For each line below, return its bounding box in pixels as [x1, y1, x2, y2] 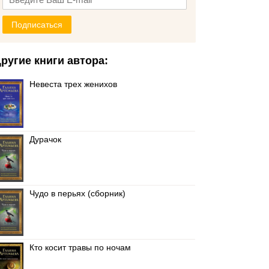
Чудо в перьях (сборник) [29, 189, 126, 198]
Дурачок [29, 134, 62, 144]
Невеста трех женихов [29, 79, 118, 89]
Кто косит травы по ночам [29, 243, 131, 252]
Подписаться [11, 20, 63, 29]
